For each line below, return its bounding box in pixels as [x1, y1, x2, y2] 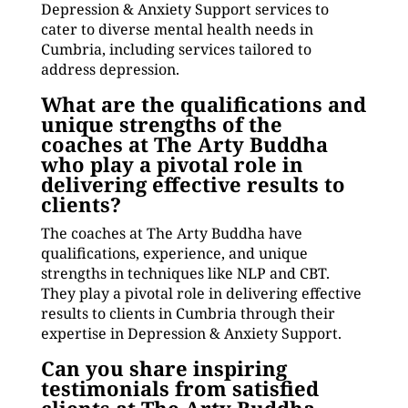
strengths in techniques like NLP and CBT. [40, 263, 330, 283]
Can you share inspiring [40, 354, 287, 382]
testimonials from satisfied [40, 374, 319, 402]
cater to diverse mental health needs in [40, 19, 313, 39]
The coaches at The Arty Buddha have [40, 223, 302, 243]
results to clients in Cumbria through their [40, 303, 335, 323]
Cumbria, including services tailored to [40, 39, 311, 59]
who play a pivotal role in [40, 150, 303, 178]
